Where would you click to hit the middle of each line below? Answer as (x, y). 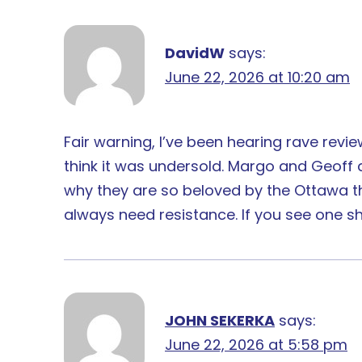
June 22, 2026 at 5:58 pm (256, 344)
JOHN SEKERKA (220, 320)
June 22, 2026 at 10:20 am (257, 77)
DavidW (195, 53)
